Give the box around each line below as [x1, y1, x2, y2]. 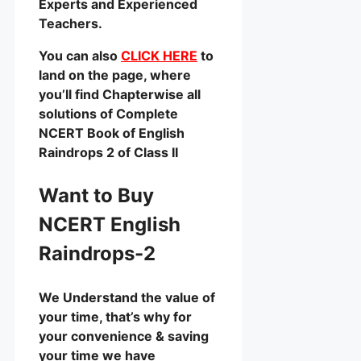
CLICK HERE [121, 48, 197, 64]
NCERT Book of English [39, 125, 185, 142]
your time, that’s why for [39, 309, 192, 326]
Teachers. [39, 15, 102, 32]
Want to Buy [39, 184, 154, 208]
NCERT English [39, 213, 180, 237]
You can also [39, 48, 121, 64]
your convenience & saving [39, 328, 209, 345]
